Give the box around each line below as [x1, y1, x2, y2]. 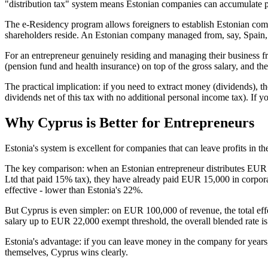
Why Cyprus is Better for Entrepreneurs [5, 115, 254, 131]
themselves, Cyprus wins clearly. [5, 247, 128, 258]
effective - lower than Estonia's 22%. [5, 185, 143, 196]
